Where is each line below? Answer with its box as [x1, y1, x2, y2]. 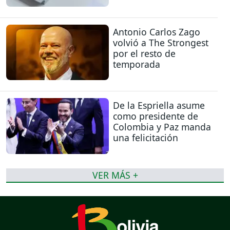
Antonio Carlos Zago [113, 25, 200, 38]
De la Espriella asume [113, 99, 205, 112]
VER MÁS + [92, 169, 138, 182]
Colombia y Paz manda [113, 121, 211, 133]
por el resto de [113, 47, 176, 60]
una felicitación [113, 131, 178, 144]
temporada [113, 57, 160, 70]
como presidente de [113, 110, 198, 123]
